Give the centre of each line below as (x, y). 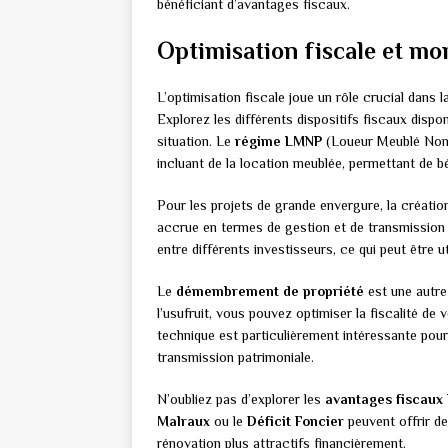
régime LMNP (278, 141)
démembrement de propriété (270, 291)
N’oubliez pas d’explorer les (241, 399)
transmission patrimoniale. (235, 357)
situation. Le (196, 141)
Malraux (183, 421)
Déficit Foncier (295, 421)
